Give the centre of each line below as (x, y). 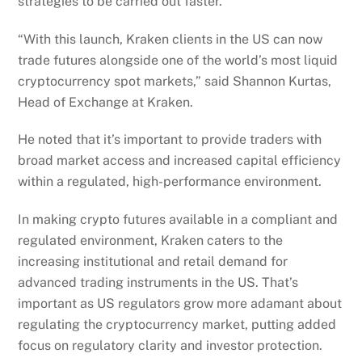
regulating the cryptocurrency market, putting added (177, 325)
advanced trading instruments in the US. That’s (158, 283)
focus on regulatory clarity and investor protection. (170, 346)
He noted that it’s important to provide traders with (170, 140)
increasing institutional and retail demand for (153, 262)
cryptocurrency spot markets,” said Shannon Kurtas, (175, 81)
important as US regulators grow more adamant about (180, 304)
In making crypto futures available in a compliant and (178, 220)
